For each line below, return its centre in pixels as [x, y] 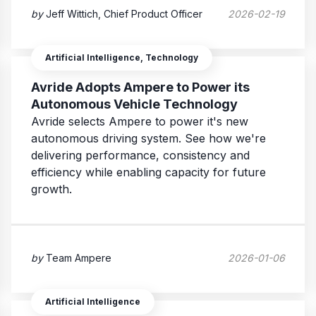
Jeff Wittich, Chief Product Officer [124, 13]
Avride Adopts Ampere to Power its [140, 87]
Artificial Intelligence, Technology [122, 58]
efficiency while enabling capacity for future [148, 172]
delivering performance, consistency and [140, 156]
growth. [51, 189]
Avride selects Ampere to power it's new [140, 122]
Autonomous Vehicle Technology [134, 104]
